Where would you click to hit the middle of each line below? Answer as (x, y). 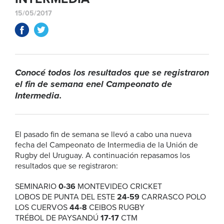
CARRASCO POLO (173, 197)
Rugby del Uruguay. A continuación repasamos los (102, 155)
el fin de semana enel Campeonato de (93, 84)
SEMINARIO (37, 186)
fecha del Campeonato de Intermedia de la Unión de (106, 145)
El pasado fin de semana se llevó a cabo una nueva (103, 134)
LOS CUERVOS (42, 207)
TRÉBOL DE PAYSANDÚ (58, 218)
